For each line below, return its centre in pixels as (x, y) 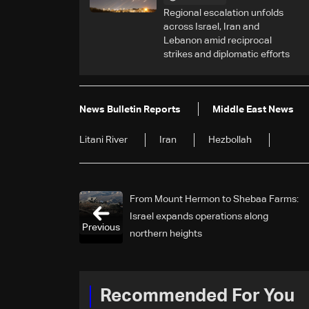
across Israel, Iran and (211, 27)
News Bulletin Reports (130, 109)
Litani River (103, 140)
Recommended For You (197, 296)
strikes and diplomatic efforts (226, 54)
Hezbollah (230, 140)
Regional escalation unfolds (223, 13)
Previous (101, 227)
